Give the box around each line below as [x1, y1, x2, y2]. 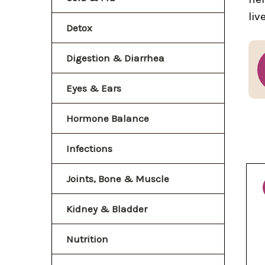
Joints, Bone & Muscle [66, 172, 169, 185]
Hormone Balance [66, 112, 149, 124]
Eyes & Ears [66, 82, 121, 94]
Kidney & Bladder [66, 202, 147, 215]
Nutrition [66, 232, 108, 245]
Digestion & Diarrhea [66, 51, 164, 64]
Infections [66, 142, 112, 154]
